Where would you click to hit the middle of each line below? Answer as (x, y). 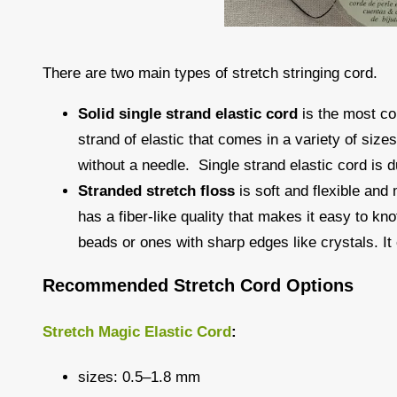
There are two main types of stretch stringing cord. (210, 74)
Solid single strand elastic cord (188, 114)
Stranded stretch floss (156, 191)
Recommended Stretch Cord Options (198, 286)
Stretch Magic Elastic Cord (137, 331)
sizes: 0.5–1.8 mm (139, 378)
